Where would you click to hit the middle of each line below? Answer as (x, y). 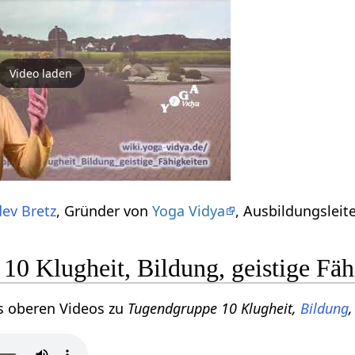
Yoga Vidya (189, 210)
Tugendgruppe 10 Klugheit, (214, 309)
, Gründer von (105, 210)
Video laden (40, 74)
